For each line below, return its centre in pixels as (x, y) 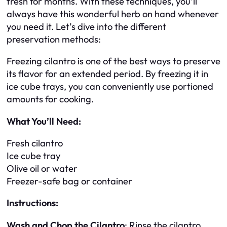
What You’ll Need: (44, 121)
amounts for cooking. (50, 99)
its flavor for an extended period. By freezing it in (107, 74)
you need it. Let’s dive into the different (86, 26)
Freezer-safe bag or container (69, 181)
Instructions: (32, 203)
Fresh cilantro (35, 143)
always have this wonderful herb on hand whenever (113, 14)
